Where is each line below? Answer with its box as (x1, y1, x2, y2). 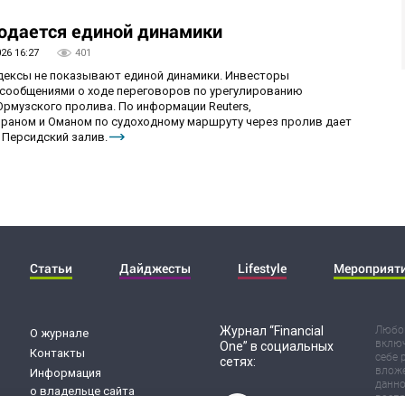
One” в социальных (220, 339, 334, 353)
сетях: (220, 354, 256, 369)
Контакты (30, 346, 85, 360)
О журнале (30, 326, 89, 340)
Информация (30, 366, 101, 380)
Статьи (30, 259, 72, 277)
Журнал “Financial (220, 324, 324, 338)
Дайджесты (119, 259, 191, 277)
